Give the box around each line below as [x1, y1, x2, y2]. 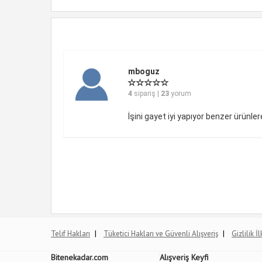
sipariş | [132, 89, 161, 98]
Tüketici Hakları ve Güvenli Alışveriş [104, 229, 218, 239]
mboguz [128, 67, 160, 76]
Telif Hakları [51, 229, 90, 239]
